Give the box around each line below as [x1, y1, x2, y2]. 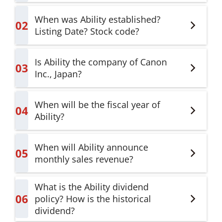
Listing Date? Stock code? [34, 25, 139, 37]
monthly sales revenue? [34, 153, 133, 165]
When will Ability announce [34, 141, 148, 153]
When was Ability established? [34, 13, 161, 25]
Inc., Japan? [34, 68, 82, 80]
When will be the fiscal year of [34, 99, 160, 111]
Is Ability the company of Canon [34, 56, 167, 68]
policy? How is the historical [34, 193, 151, 205]
